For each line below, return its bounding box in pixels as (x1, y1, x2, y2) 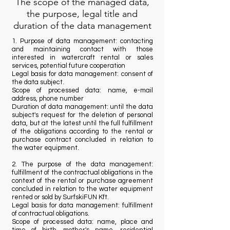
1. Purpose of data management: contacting (12, 37, 153, 45)
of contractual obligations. (12, 210, 89, 217)
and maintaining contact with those (12, 46, 153, 53)
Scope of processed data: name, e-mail (12, 87, 153, 94)
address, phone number (12, 95, 84, 102)
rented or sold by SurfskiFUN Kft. (12, 194, 109, 201)
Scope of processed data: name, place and (12, 218, 153, 225)
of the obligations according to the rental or (12, 128, 153, 135)
